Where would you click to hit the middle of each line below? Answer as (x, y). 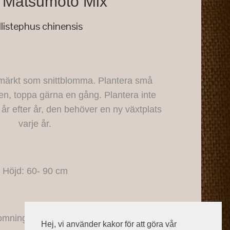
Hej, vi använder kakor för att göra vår (109, 224)
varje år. (35, 123)
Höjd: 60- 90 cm (35, 171)
